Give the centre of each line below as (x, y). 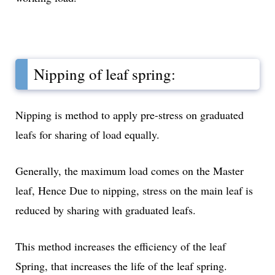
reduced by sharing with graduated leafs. (106, 210)
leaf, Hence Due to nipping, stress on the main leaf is (134, 190)
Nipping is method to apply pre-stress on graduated (130, 115)
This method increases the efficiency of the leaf (121, 246)
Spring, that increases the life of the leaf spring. (121, 266)
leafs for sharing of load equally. (87, 134)
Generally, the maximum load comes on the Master (130, 171)
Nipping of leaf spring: (105, 74)
